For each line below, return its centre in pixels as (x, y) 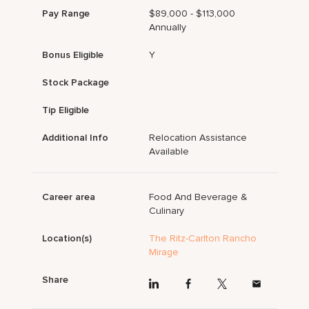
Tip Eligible (66, 110)
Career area (69, 197)
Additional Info (76, 138)
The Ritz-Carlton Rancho (203, 239)
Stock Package (76, 83)
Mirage (164, 252)
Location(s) (67, 239)
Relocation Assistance (198, 138)
